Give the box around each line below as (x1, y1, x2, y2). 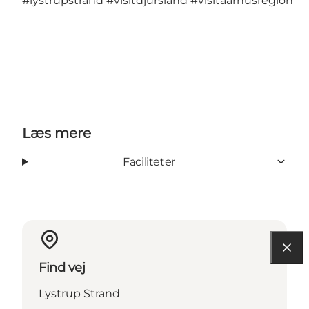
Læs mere (22, 124, 91, 141)
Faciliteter (123, 154, 175, 168)
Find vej (39, 259, 86, 275)
